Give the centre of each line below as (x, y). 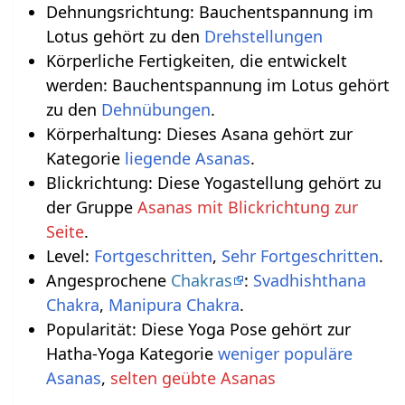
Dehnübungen (155, 109)
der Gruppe (91, 207)
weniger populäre (285, 353)
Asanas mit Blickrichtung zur (247, 207)
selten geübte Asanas (193, 377)
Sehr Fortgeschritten (300, 255)
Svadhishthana (309, 280)
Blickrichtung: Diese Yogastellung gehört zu (213, 182)
